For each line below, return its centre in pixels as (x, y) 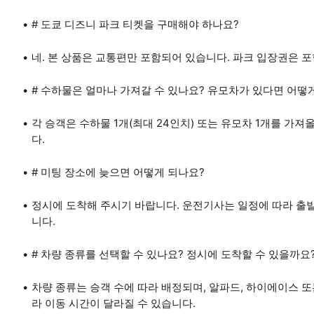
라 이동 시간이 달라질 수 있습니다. (114, 303)
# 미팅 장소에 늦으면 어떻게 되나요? (118, 172)
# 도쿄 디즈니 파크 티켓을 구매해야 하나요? (135, 24)
